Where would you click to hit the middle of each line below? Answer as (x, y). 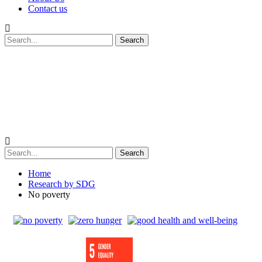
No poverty (49, 194)
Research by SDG (62, 184)
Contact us (48, 8)
